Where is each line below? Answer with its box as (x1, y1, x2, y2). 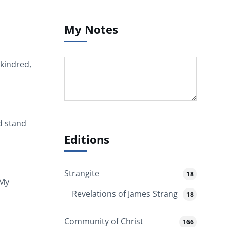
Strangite (64, 168, 99, 179)
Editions (64, 131, 109, 147)
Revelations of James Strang (72, 188, 178, 200)
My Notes (64, 22, 118, 37)
